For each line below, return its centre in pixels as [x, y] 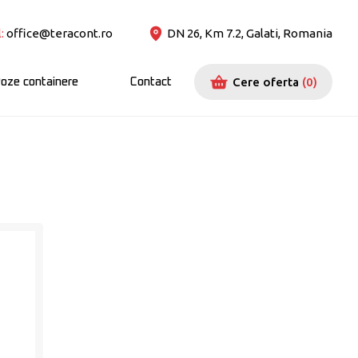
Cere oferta [265, 82]
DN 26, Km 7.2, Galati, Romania [250, 34]
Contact [151, 82]
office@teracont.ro [58, 34]
